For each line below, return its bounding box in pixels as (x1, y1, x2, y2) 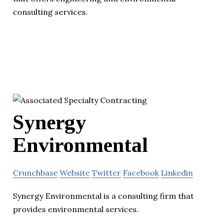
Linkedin (161, 168, 193, 178)
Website (60, 168, 90, 178)
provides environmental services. (13, 204, 139, 215)
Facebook (123, 168, 159, 178)
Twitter (92, 168, 121, 178)
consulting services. (13, 6, 88, 17)
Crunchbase (13, 168, 58, 178)
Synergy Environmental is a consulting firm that (13, 191, 194, 201)
